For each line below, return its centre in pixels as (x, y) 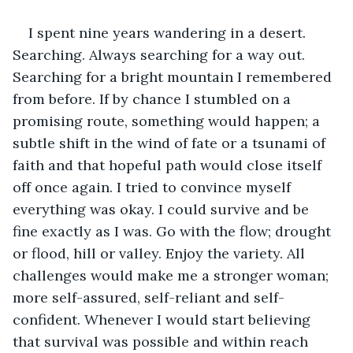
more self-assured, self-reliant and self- (149, 297)
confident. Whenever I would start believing (163, 319)
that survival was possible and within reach (162, 341)
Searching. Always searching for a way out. (161, 54)
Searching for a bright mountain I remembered (174, 76)
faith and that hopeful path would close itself (169, 165)
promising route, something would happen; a (168, 121)
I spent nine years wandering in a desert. (169, 32)
